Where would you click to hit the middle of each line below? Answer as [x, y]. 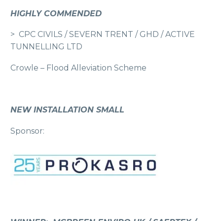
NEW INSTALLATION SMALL [67, 110]
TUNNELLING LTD [46, 47]
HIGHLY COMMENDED [56, 13]
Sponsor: [27, 131]
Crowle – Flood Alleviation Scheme [78, 68]
